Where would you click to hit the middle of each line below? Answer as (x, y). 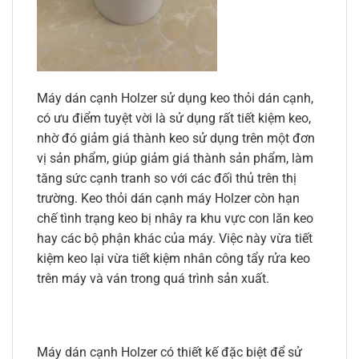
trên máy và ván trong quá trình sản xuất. (153, 279)
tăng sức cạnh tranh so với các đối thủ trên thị (167, 179)
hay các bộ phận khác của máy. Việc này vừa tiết (175, 239)
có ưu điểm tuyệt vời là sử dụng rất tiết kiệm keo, (174, 119)
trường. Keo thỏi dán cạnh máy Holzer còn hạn (168, 199)
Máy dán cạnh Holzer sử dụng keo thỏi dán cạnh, (175, 99)
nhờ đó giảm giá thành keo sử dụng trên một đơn (176, 139)
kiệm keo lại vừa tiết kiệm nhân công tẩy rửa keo (173, 259)
